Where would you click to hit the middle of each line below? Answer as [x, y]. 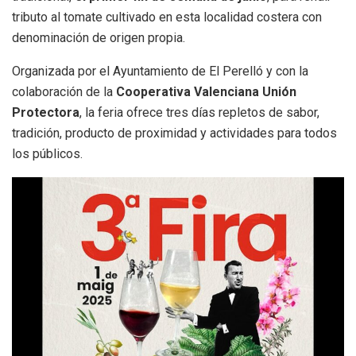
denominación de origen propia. [99, 37]
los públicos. [47, 153]
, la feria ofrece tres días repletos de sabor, [199, 112]
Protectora [46, 112]
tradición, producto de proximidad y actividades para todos [174, 133]
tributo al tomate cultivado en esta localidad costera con [167, 17]
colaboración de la [64, 91]
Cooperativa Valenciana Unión [206, 91]
